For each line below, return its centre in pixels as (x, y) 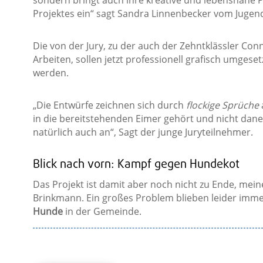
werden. (50, 73)
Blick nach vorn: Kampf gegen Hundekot (136, 164)
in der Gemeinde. (102, 211)
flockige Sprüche (222, 105)
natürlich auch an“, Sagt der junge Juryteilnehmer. (143, 132)
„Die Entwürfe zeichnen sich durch (109, 105)
